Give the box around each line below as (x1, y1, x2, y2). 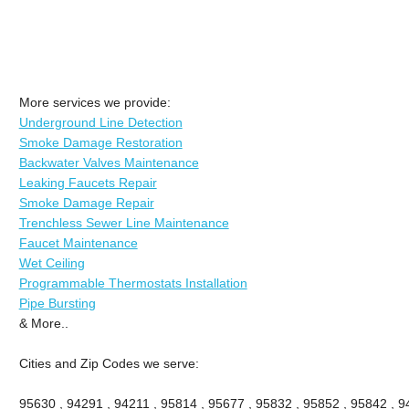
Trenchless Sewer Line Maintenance (18, 215, 229, 230)
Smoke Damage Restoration (18, 134, 183, 150)
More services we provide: (18, 94, 171, 110)
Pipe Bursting (18, 295, 96, 310)
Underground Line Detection (18, 114, 183, 130)
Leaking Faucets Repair (18, 174, 157, 190)
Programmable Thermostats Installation (18, 275, 247, 290)
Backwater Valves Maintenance (18, 154, 199, 170)
